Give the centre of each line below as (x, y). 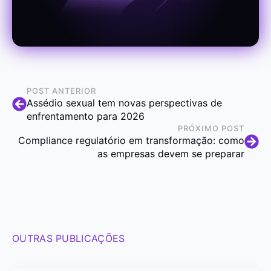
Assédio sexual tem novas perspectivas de (124, 103)
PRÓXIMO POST (211, 129)
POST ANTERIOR (61, 91)
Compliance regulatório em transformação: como (131, 141)
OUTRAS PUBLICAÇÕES (69, 239)
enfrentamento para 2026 (86, 116)
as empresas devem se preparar (171, 154)
